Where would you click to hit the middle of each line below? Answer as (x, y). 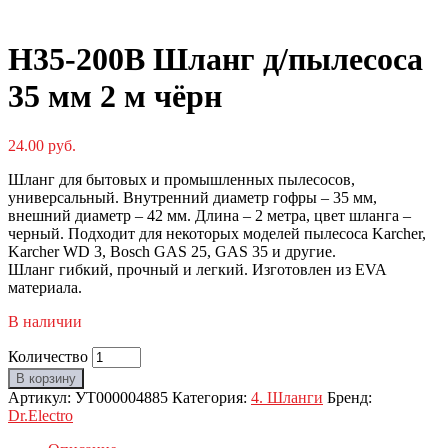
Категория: (211, 397)
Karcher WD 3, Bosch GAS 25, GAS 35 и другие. (172, 251)
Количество (48, 356)
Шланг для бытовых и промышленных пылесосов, (181, 179)
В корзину (46, 378)
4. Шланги (287, 397)
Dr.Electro (40, 415)
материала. (45, 287)
